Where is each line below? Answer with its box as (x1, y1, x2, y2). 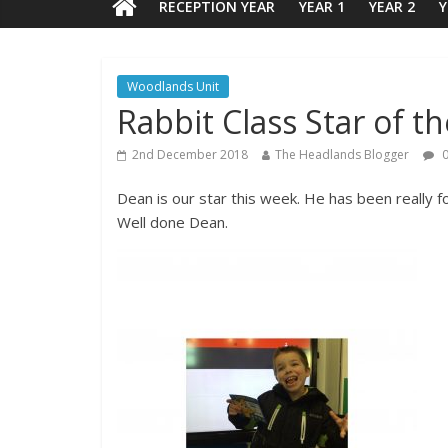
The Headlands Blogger (275, 145, 409, 163)
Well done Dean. (117, 211, 228, 232)
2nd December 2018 (132, 145, 248, 163)
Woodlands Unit (127, 77, 219, 95)
